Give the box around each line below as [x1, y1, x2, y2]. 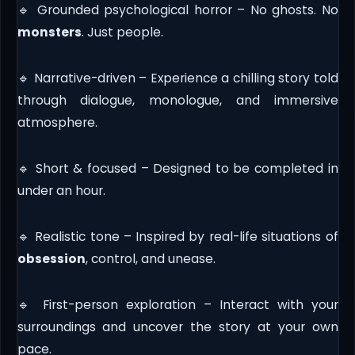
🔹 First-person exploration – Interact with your [17, 296, 338, 313]
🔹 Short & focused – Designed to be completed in [17, 159, 338, 177]
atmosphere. [17, 113, 97, 131]
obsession [17, 250, 86, 267]
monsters [17, 23, 82, 40]
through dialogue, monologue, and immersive [17, 91, 338, 109]
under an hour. [17, 181, 105, 199]
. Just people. [81, 23, 163, 40]
